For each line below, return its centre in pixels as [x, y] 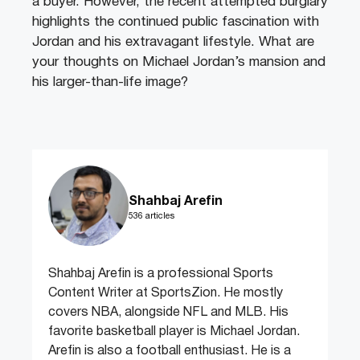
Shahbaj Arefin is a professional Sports [161, 274]
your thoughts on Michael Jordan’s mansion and [179, 63]
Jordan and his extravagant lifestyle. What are [173, 43]
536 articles [151, 217]
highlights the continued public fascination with [176, 22]
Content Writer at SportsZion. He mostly [166, 294]
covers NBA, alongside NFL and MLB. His [168, 313]
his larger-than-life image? [110, 83]
